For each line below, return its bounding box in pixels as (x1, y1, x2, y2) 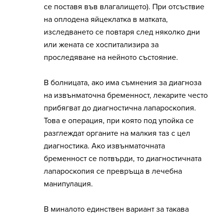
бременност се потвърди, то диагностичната (44, 154, 201, 164)
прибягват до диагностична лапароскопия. (44, 103, 196, 113)
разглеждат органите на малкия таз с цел (44, 128, 190, 139)
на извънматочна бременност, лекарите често (44, 91, 208, 101)
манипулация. (44, 179, 93, 189)
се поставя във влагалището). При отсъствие (44, 2, 204, 12)
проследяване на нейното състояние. (44, 53, 178, 63)
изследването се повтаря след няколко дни (44, 27, 200, 37)
